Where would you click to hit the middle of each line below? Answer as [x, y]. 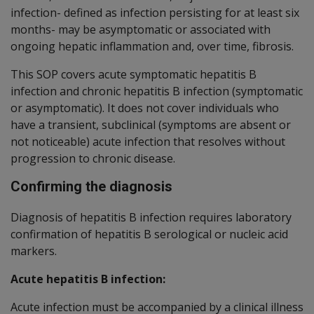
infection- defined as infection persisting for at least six [155, 12]
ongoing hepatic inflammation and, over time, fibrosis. [153, 46]
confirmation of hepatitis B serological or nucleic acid [149, 234]
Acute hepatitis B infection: [88, 279]
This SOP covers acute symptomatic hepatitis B [134, 74]
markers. [35, 251]
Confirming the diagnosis [91, 186]
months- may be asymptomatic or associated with [141, 29]
